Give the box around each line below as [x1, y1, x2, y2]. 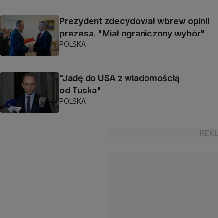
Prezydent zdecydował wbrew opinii [59, 16, 209, 26]
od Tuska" [59, 85, 101, 95]
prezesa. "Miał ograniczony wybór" [59, 28, 205, 38]
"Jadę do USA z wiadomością [59, 73, 180, 83]
